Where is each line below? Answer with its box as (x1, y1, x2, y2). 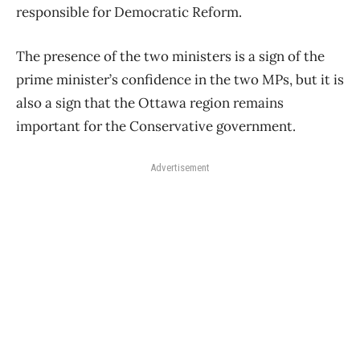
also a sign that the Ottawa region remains (16, 94, 284, 112)
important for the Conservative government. (16, 117, 296, 136)
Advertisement (150, 162, 210, 174)
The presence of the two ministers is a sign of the (16, 47, 325, 66)
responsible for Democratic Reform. (16, 3, 242, 22)
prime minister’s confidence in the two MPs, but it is (16, 71, 344, 89)
